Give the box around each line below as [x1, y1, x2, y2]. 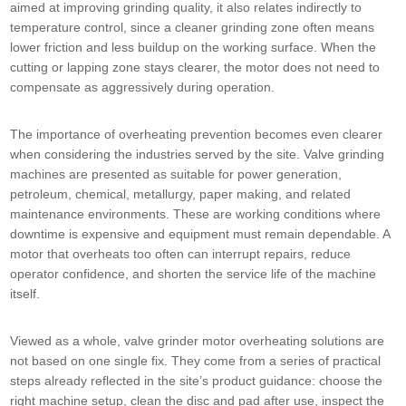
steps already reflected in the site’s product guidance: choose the [10, 373, 383, 389]
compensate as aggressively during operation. [10, 80, 275, 95]
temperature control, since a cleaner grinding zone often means [10, 20, 375, 35]
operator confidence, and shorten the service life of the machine [10, 266, 377, 282]
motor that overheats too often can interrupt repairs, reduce [10, 246, 352, 262]
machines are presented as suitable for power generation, [10, 167, 343, 182]
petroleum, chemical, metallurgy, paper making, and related [10, 187, 352, 202]
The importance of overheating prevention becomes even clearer [10, 127, 383, 142]
